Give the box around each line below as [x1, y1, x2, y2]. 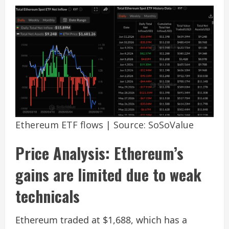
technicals [15, 184, 80, 208]
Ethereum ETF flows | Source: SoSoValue [15, 118, 194, 131]
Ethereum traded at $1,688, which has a [15, 213, 187, 226]
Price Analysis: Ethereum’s [15, 141, 184, 165]
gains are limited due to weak [15, 163, 201, 186]
